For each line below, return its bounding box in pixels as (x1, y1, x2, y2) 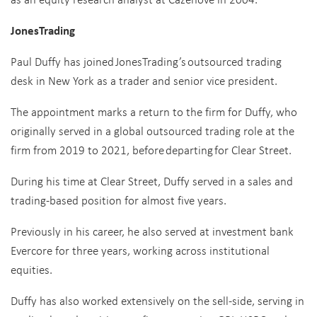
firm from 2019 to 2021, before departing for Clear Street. (11, 142, 294, 158)
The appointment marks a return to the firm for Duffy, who (11, 103, 297, 120)
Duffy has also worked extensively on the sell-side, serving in (11, 292, 304, 309)
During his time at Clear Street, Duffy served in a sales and (11, 173, 293, 189)
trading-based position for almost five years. (11, 192, 229, 208)
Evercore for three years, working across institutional (11, 242, 270, 258)
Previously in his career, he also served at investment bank (11, 223, 294, 239)
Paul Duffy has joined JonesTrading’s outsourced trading (11, 53, 282, 69)
